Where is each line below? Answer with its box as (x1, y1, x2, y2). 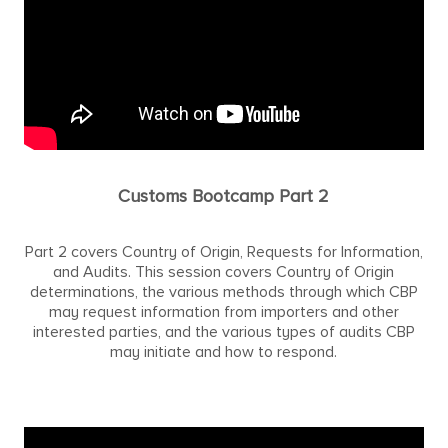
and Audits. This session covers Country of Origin (53, 261, 395, 282)
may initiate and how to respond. (110, 341, 338, 362)
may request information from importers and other (48, 301, 399, 322)
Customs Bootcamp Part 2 (118, 184, 330, 207)
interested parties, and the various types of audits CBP (32, 321, 415, 342)
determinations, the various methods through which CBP (29, 281, 418, 302)
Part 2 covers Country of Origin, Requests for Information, (24, 241, 423, 262)
